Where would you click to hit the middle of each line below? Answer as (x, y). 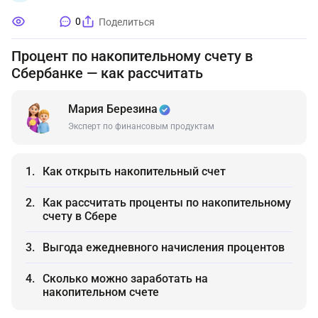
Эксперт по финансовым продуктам (141, 126)
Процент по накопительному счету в (132, 56)
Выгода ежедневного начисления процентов (164, 247)
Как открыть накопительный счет (134, 171)
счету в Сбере (80, 216)
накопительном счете (101, 292)
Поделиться (127, 22)
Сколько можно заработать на (125, 279)
